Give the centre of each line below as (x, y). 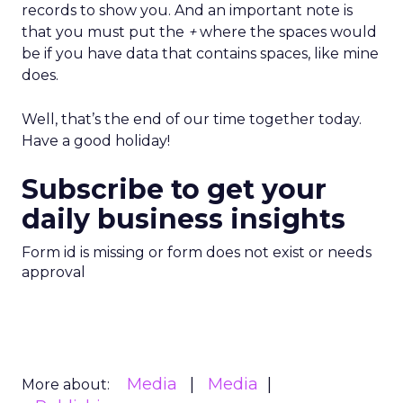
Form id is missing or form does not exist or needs (197, 252)
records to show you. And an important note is (187, 10)
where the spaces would (287, 32)
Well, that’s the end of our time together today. (192, 119)
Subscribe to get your (174, 189)
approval (54, 272)
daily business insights (184, 219)
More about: (66, 385)
